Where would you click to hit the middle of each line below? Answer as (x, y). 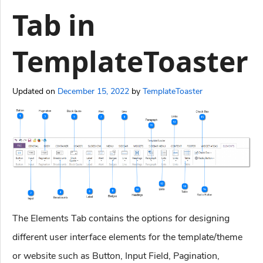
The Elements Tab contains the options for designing (121, 219)
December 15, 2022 (93, 92)
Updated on (35, 92)
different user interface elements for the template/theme (127, 237)
